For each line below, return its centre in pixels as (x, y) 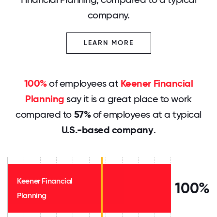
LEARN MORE (108, 43)
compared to (45, 114)
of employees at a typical (146, 114)
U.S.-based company (107, 130)
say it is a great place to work (128, 99)
